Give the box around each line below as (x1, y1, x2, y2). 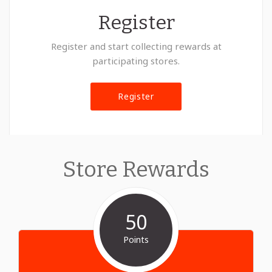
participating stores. (92, 55, 180, 67)
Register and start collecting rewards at (50, 40, 222, 53)
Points (123, 234, 149, 246)
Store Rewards (63, 156, 209, 183)
